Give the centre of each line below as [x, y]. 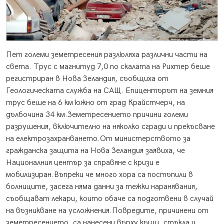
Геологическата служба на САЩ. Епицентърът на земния [110, 91]
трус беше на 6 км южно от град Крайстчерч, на [95, 103]
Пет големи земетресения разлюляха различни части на [107, 55]
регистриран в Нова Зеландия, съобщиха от [87, 79]
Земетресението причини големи [128, 115]
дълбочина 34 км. [37, 115]
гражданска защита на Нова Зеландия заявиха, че [95, 151]
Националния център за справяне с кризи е [83, 163]
